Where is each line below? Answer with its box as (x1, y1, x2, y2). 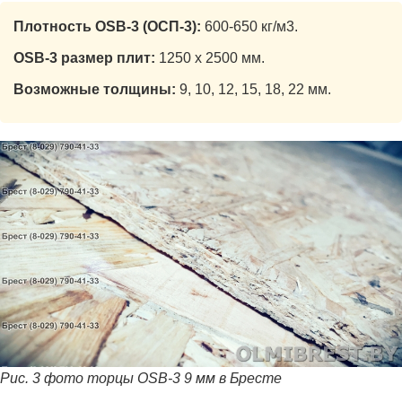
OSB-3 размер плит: (13, 49, 155, 66)
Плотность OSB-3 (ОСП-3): (13, 18, 201, 34)
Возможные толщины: (13, 81, 176, 97)
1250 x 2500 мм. (155, 49, 265, 66)
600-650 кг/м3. (201, 18, 298, 34)
